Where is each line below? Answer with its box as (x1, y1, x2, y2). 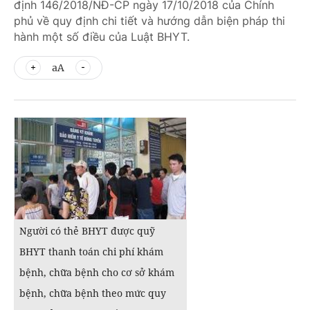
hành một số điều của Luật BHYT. (14, 30, 190, 44)
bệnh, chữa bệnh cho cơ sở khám (19, 266, 174, 279)
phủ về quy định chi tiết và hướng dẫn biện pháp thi (14, 14, 285, 28)
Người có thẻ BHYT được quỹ (19, 224, 155, 237)
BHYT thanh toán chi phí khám (19, 245, 163, 258)
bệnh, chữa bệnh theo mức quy (19, 286, 166, 300)
